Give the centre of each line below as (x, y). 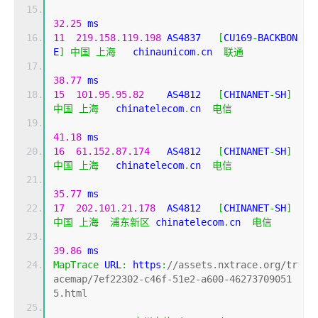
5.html (70, 294)
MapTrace (76, 265)
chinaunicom (155, 52)
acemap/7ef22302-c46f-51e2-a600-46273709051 (172, 279)
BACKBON (278, 38)
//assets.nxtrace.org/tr (232, 265)
